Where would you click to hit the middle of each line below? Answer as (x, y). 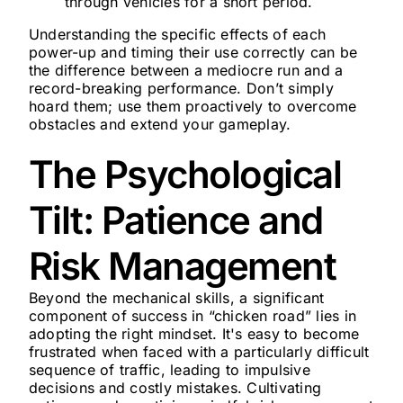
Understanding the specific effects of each (177, 34)
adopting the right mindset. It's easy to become (194, 334)
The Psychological (185, 174)
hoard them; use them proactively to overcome (193, 106)
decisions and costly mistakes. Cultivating (175, 388)
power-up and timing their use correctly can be (193, 52)
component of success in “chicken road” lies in (193, 316)
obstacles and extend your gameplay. (160, 124)
